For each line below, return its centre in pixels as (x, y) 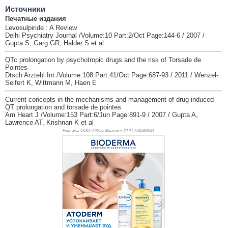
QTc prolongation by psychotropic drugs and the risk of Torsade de (103, 60)
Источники (25, 9)
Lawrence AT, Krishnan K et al (49, 122)
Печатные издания (36, 18)
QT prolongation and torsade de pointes (63, 107)
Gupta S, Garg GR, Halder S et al (54, 43)
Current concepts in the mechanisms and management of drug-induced (109, 99)
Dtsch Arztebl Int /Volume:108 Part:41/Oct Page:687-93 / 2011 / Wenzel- (112, 75)
